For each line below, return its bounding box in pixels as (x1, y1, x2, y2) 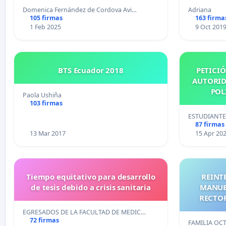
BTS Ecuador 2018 (58, 65, 124, 76)
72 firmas (29, 216, 59, 225)
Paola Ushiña (23, 91, 62, 100)
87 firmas (195, 120, 224, 129)
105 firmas (29, 14, 63, 23)
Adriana (188, 6, 211, 15)
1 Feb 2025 (29, 23, 61, 32)
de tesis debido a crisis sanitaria (31, 182, 151, 193)
